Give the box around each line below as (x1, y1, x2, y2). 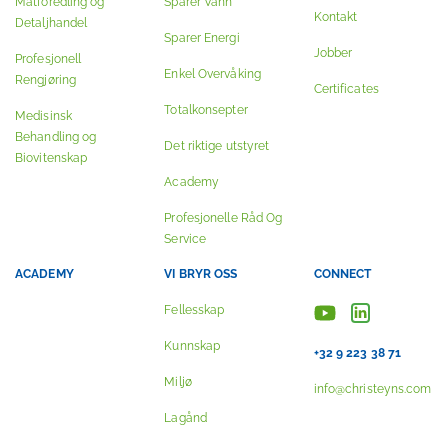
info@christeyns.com (313, 382, 432, 396)
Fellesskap (164, 303, 225, 317)
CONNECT (313, 267, 372, 281)
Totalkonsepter (164, 103, 248, 117)
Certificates (313, 82, 379, 96)
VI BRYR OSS (164, 267, 238, 281)
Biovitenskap (15, 151, 88, 165)
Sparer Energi (164, 31, 240, 45)
